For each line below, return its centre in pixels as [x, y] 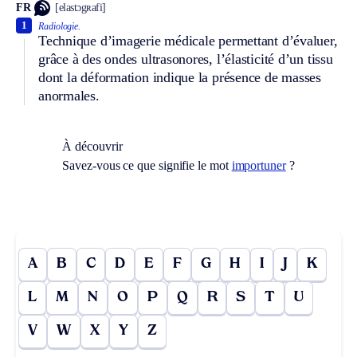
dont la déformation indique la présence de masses [180, 77]
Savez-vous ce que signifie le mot [147, 165]
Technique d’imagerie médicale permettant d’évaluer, [188, 40]
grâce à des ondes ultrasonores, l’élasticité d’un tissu [186, 59]
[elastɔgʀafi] [80, 8]
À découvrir [92, 146]
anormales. [69, 95]
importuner [259, 165]
